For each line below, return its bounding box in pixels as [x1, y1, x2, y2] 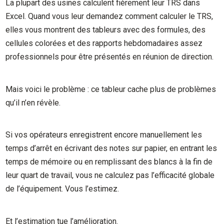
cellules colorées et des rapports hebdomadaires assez [5, 38, 203, 48]
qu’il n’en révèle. [5, 97, 61, 107]
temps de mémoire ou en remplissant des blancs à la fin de [5, 157, 213, 167]
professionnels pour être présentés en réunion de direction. [5, 51, 214, 61]
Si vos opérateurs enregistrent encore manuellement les [5, 130, 202, 140]
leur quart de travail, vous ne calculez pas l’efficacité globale [5, 170, 215, 180]
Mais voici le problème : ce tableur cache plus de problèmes [5, 84, 216, 94]
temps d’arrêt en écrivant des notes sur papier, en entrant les [5, 143, 217, 153]
